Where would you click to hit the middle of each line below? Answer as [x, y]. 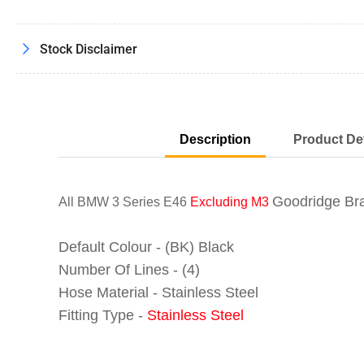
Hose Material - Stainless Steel [158, 293]
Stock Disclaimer [89, 49]
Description [215, 140]
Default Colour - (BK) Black [146, 247]
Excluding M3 [230, 202]
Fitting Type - [103, 316]
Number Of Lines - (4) [129, 270]
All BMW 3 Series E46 [123, 202]
